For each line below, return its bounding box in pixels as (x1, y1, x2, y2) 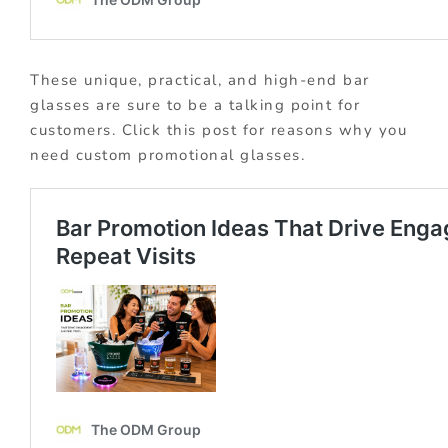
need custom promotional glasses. (30, 145, 305, 166)
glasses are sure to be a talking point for (30, 95, 360, 116)
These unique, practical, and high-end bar (30, 70, 370, 91)
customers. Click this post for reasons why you (30, 120, 407, 141)
